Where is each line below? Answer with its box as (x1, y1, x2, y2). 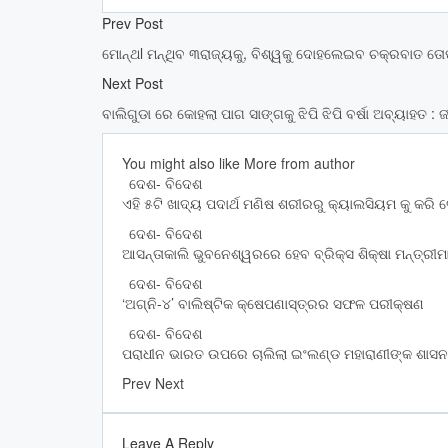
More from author (244, 153, 355, 174)
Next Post (102, 73, 163, 94)
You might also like (122, 153, 240, 174)
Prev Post (102, 13, 163, 34)
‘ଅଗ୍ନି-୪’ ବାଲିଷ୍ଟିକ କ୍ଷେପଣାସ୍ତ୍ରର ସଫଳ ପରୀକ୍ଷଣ (122, 293, 424, 314)
